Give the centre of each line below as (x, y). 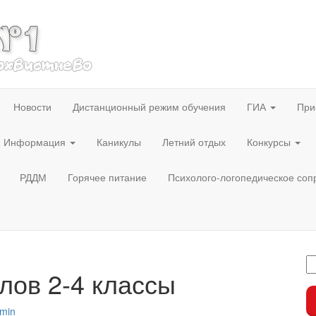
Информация (36, 142)
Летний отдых (194, 142)
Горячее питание (107, 177)
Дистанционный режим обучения (149, 107)
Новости (32, 107)
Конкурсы (270, 142)
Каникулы (119, 142)
